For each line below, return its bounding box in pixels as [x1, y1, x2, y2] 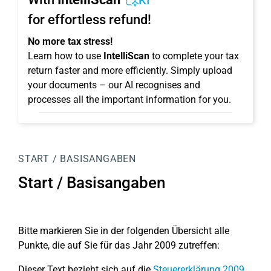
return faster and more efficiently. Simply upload [28, 65, 232, 76]
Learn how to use [28, 50, 103, 62]
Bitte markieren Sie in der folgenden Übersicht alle [18, 225, 229, 237]
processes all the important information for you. [28, 94, 231, 105]
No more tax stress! [28, 36, 113, 47]
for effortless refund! [28, 12, 151, 27]
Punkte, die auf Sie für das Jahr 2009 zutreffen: [18, 240, 220, 251]
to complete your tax [149, 50, 239, 62]
